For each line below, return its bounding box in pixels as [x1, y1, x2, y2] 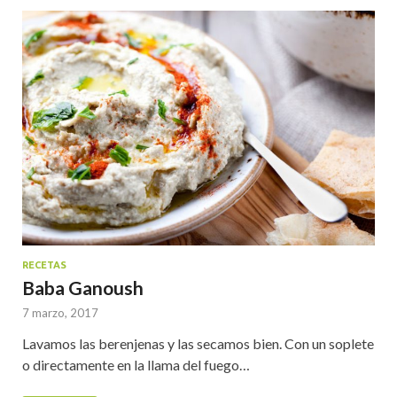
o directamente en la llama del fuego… [22, 355, 250, 373]
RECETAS [22, 259, 66, 270]
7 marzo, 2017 [22, 305, 98, 320]
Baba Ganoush [22, 276, 144, 299]
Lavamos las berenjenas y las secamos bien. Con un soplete [22, 334, 374, 352]
